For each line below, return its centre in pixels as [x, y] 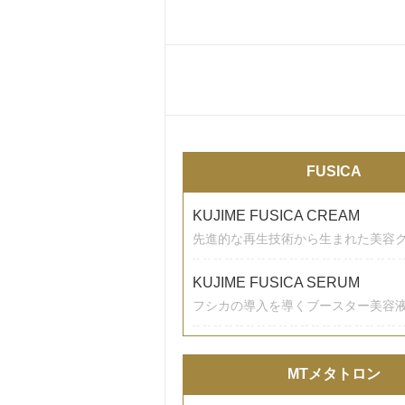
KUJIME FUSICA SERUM [276, 283]
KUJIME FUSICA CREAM [276, 216]
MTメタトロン [334, 374]
